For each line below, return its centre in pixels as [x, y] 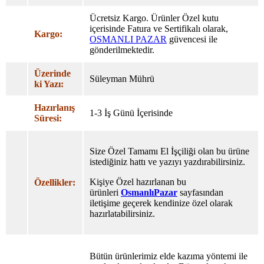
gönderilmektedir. [122, 49]
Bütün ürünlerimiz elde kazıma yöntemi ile [169, 256]
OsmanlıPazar [149, 192]
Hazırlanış [55, 107]
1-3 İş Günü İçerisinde [131, 113]
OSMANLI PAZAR [128, 39]
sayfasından [200, 192]
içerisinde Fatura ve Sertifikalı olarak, [159, 28]
